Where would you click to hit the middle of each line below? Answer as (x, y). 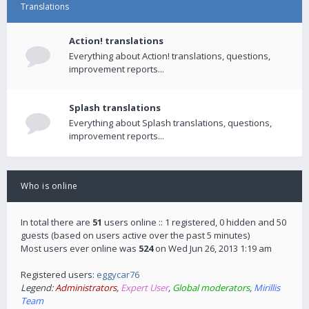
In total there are (57, 222)
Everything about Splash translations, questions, (170, 123)
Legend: (38, 288)
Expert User (144, 288)
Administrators (86, 288)
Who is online (49, 186)
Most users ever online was (80, 248)
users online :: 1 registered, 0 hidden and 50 (194, 222)
